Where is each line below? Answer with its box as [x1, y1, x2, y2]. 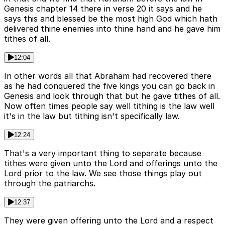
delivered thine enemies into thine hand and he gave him [4, 23, 220, 34]
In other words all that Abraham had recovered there [4, 70, 211, 81]
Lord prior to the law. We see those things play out [4, 168, 202, 178]
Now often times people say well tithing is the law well [4, 100, 214, 111]
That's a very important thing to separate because [4, 148, 201, 158]
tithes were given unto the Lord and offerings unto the [4, 158, 217, 168]
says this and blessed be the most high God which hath [4, 13, 217, 24]
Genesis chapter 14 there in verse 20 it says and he [4, 3, 202, 14]
